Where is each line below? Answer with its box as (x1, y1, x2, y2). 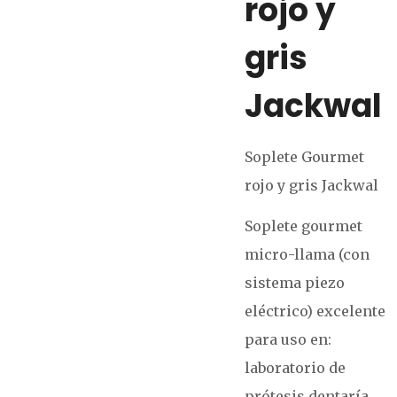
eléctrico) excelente (245, 302, 386, 320)
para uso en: (245, 331, 332, 348)
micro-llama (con (245, 245, 370, 263)
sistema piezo (245, 274, 346, 292)
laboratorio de (245, 359, 346, 377)
